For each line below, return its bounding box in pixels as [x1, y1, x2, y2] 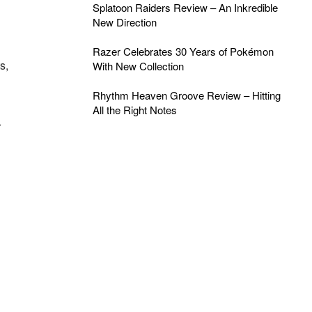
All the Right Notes [92, 102, 177, 117]
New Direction [92, 15, 157, 29]
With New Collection [92, 58, 184, 73]
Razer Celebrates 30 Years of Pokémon [92, 44, 274, 58]
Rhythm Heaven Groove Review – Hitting [92, 88, 281, 102]
